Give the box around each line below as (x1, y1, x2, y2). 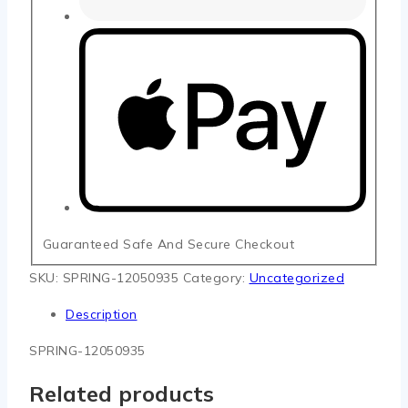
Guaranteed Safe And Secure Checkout (42, 236, 294, 253)
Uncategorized (249, 269, 344, 286)
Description (66, 305, 138, 322)
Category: (182, 269, 250, 286)
